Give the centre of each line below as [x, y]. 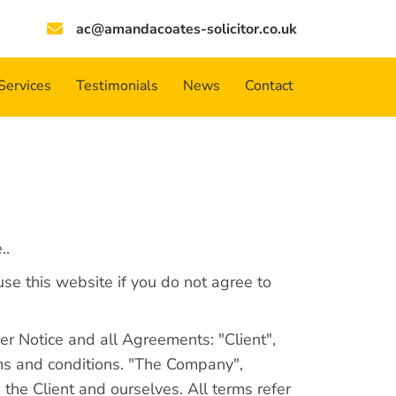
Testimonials [117, 86]
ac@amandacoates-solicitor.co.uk [187, 29]
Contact [269, 86]
